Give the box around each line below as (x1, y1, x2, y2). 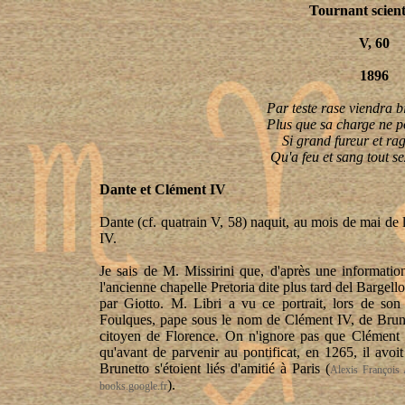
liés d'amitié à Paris (201, 361, 325, 376)
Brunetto (99, 361, 149, 376)
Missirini (184, 263, 235, 278)
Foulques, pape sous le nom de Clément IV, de (99, 312, 378, 327)
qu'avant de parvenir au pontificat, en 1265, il (99, 344, 375, 360)
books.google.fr (99, 380, 167, 392)
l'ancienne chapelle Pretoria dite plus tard (99, 279, 335, 295)
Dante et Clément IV (99, 182, 226, 197)
